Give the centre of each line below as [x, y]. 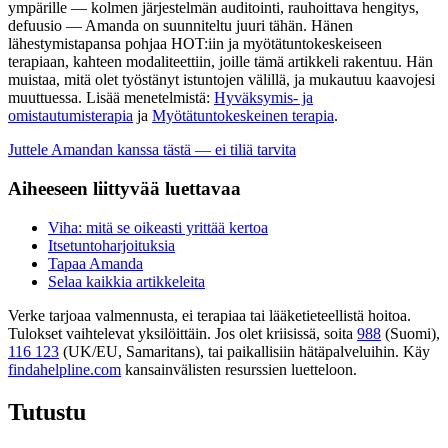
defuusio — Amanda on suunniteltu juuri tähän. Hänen [180, 26]
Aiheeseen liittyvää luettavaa [124, 189]
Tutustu [47, 411]
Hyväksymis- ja [263, 98]
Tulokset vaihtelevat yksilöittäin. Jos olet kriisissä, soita [180, 333]
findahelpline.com [64, 369]
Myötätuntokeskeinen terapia [243, 116]
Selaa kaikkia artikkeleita [126, 281]
